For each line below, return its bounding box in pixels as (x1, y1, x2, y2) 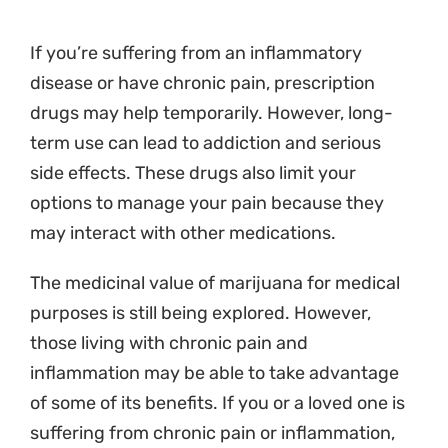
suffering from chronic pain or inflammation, (30, 421, 395, 444)
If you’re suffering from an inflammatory (30, 41, 362, 64)
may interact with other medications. (30, 221, 336, 244)
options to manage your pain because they (30, 191, 384, 214)
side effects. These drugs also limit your (30, 161, 356, 184)
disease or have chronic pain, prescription (30, 71, 375, 94)
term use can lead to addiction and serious (30, 131, 381, 154)
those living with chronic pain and (30, 331, 308, 354)
